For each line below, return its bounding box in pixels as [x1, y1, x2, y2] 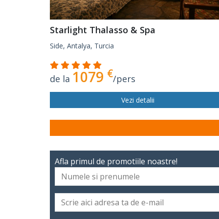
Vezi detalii [121, 95, 154, 105]
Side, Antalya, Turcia [50, 41, 114, 51]
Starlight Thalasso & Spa [50, 24, 155, 36]
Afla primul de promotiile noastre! [55, 156, 177, 167]
